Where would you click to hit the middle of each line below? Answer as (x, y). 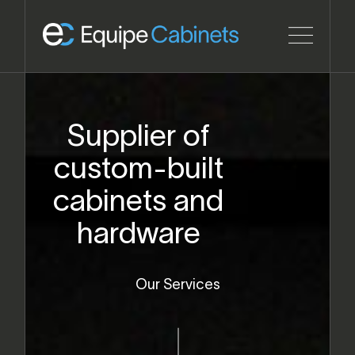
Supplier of (139, 139)
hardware (138, 236)
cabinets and (139, 204)
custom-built (138, 171)
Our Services (177, 286)
